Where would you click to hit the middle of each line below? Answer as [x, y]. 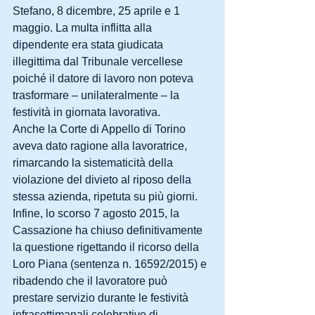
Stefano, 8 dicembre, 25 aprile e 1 [98, 11]
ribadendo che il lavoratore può [91, 281]
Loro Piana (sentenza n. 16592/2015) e [111, 264]
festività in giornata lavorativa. [88, 112]
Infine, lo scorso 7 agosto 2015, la [97, 213]
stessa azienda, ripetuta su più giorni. [107, 197]
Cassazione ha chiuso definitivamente [109, 230]
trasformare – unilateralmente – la [97, 95]
